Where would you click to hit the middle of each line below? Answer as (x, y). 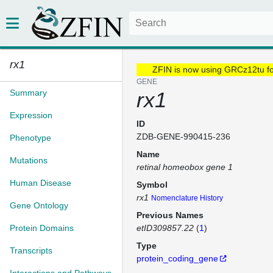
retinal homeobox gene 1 (185, 167)
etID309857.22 (165, 228)
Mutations (29, 160)
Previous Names (170, 215)
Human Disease (41, 183)
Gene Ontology (39, 205)
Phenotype (30, 138)
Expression (31, 115)
